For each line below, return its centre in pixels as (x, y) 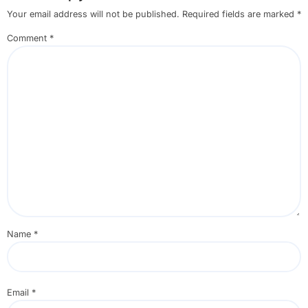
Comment (28, 38)
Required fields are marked (239, 14)
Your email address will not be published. (93, 14)
